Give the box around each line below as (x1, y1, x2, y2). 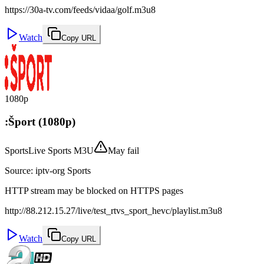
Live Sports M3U (28, 145, 94, 156)
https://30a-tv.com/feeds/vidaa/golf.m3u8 (5, 5, 156, 15)
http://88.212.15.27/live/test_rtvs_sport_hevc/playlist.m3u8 (5, 205, 222, 216)
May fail (108, 145, 139, 156)
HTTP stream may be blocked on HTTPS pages (5, 185, 183, 196)
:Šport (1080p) (5, 115, 75, 128)
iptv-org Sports (35, 165, 91, 176)
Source (5, 165, 31, 176)
